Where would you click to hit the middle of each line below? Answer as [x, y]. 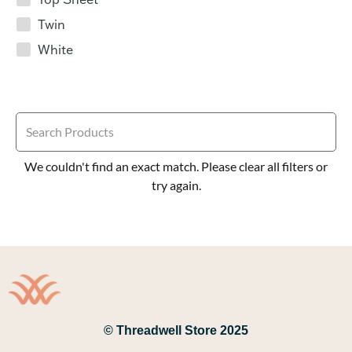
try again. [176, 185]
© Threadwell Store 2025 [176, 331]
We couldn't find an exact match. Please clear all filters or [176, 167]
